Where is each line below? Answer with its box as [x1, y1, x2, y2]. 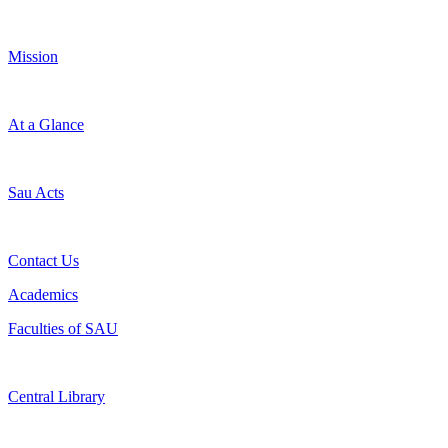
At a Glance [8, 116, 84, 134]
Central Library [8, 388, 105, 406]
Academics [8, 286, 78, 304]
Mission [8, 48, 58, 66]
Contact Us [8, 252, 79, 270]
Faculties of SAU [8, 320, 118, 338]
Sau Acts [8, 184, 64, 202]
